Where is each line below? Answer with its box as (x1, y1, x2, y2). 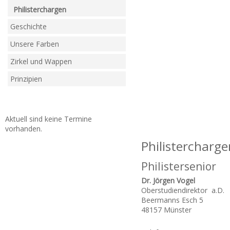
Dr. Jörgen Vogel (141, 176, 195, 186)
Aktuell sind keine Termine (5, 114, 92, 124)
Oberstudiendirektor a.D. (141, 185, 224, 196)
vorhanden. (5, 124, 42, 133)
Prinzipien (10, 74, 42, 84)
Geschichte (10, 22, 47, 31)
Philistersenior (141, 159, 216, 174)
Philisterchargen (13, 5, 66, 14)
